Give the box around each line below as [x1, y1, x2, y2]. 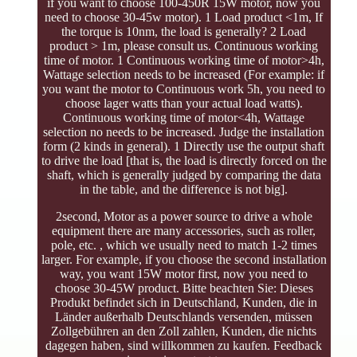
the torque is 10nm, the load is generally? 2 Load [61, 25, 307, 39]
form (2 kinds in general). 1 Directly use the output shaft [43, 139, 325, 154]
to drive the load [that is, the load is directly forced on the [41, 154, 327, 168]
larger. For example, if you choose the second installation [41, 253, 327, 267]
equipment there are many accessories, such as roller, [52, 224, 316, 238]
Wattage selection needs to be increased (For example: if [43, 68, 325, 82]
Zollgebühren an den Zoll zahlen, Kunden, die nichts [51, 324, 317, 339]
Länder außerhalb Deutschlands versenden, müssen [55, 310, 313, 324]
